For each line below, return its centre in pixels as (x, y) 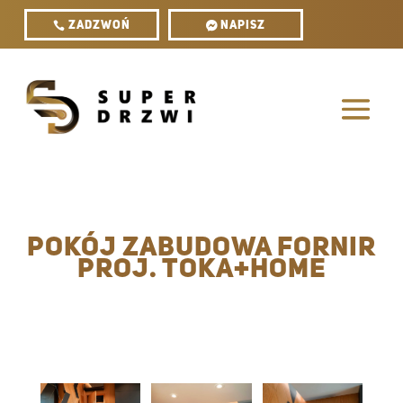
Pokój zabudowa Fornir (201, 248)
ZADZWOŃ (99, 26)
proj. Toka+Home (201, 270)
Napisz (243, 26)
